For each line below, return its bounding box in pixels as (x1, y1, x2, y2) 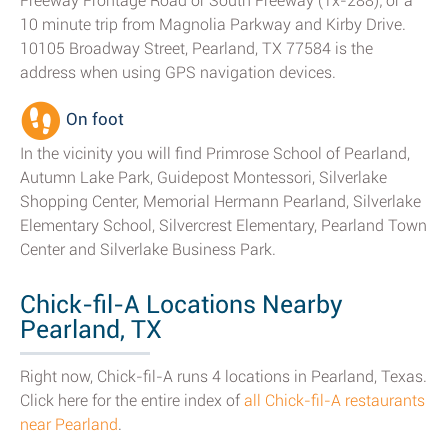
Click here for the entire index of (20, 391, 244, 410)
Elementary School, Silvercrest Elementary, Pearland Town (20, 216, 427, 235)
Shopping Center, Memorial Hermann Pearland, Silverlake (20, 192, 421, 211)
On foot (62, 109, 124, 130)
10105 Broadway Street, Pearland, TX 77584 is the (20, 39, 373, 58)
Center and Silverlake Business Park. (20, 240, 276, 259)
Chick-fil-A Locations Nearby (20, 290, 343, 319)
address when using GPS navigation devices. (20, 63, 336, 82)
